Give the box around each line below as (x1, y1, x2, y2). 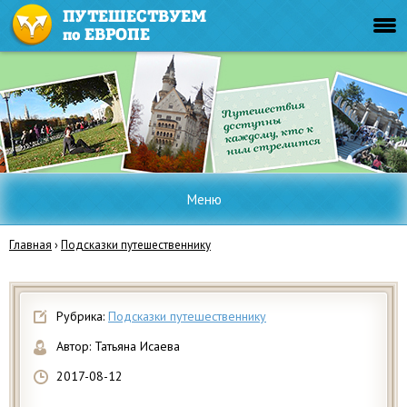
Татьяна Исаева (94, 338, 180, 354)
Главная (9, 237, 52, 253)
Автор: (56, 338, 94, 354)
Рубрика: (56, 308, 108, 324)
